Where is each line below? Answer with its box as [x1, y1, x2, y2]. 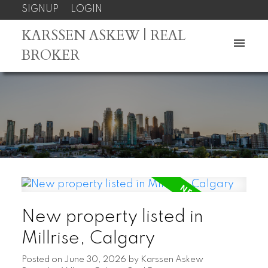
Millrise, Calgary [21, 230, 155, 248]
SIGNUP [21, 4, 59, 14]
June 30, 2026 [63, 255, 126, 264]
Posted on [21, 255, 64, 264]
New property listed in [21, 208, 203, 227]
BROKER [21, 45, 80, 65]
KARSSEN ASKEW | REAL [21, 26, 185, 45]
